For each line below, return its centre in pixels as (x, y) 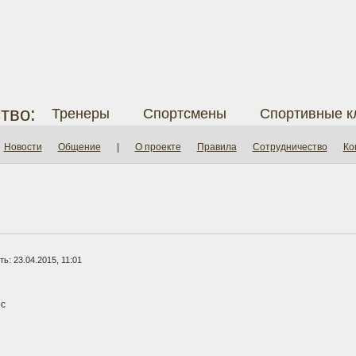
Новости (23, 147)
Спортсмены (185, 114)
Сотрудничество (290, 147)
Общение (79, 147)
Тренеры (81, 114)
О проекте (158, 147)
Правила (217, 147)
